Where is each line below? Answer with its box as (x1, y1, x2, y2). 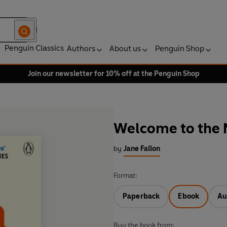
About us (109, 44, 141, 53)
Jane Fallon (124, 144, 160, 154)
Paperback (123, 192, 160, 201)
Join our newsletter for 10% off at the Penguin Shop (27, 69, 200, 78)
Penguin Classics (5, 43, 64, 53)
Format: (113, 171, 137, 180)
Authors (67, 44, 95, 53)
